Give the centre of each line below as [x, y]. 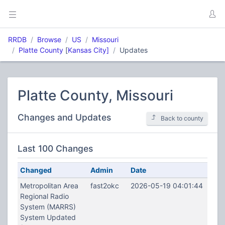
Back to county [182, 118]
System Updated [48, 217]
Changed [36, 170]
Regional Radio [44, 196]
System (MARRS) [48, 207]
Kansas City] [88, 50]
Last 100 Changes [55, 148]
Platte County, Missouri [95, 95]
